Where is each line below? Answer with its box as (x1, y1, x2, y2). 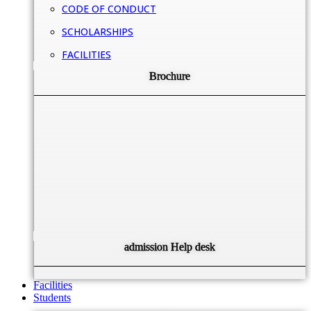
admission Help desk (124, 240, 215, 253)
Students (33, 291, 71, 303)
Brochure (149, 70, 190, 82)
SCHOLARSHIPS (62, 24, 133, 38)
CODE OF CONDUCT (62, 1, 156, 15)
